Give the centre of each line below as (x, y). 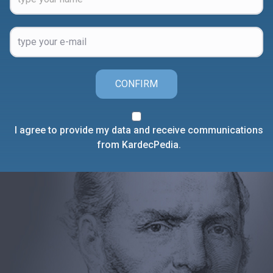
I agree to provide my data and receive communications (139, 130)
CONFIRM (136, 83)
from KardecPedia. (139, 144)
